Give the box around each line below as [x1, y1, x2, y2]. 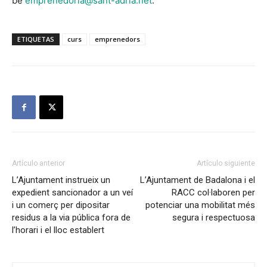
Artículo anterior [12, 159, 65, 168]
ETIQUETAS [17, 35, 54, 44]
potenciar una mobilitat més [145, 200, 255, 211]
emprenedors [95, 35, 140, 44]
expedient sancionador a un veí [12, 187, 133, 198]
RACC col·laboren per [172, 187, 255, 198]
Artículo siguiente [197, 159, 255, 168]
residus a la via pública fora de [12, 212, 131, 223]
